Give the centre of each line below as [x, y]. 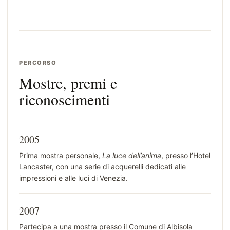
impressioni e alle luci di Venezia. [73, 178]
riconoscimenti [64, 99]
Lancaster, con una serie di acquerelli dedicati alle [102, 167]
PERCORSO [38, 63]
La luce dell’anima [132, 156]
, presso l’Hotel [186, 156]
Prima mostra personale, [61, 156]
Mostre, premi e [68, 83]
